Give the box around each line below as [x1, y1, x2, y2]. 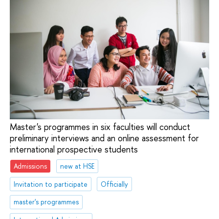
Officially [101, 179, 129, 189]
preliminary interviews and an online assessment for [10, 132, 199, 145]
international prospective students [10, 143, 138, 156]
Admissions [14, 161, 47, 171]
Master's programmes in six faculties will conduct [10, 121, 190, 133]
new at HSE [60, 161, 95, 171]
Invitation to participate [14, 179, 88, 189]
